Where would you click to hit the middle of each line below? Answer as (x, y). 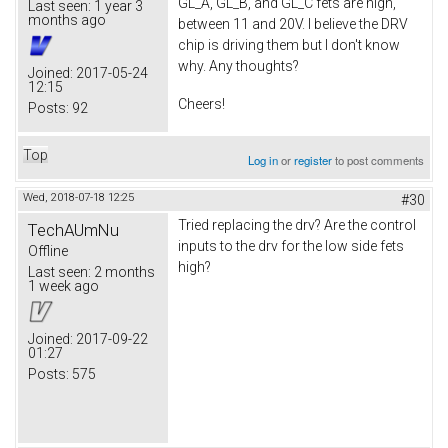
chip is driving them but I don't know (289, 45)
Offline (48, 250)
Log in (263, 159)
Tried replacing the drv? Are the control (297, 224)
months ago (67, 20)
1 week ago (63, 285)
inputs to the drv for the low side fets (291, 245)
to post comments (378, 159)
